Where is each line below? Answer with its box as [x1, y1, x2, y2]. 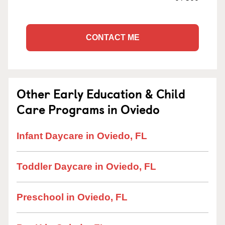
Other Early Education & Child [17, 84, 185, 102]
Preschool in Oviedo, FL [17, 192, 128, 202]
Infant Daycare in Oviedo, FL [17, 131, 147, 141]
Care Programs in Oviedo [17, 100, 160, 118]
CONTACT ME [85, 33, 140, 42]
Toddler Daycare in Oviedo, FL [17, 161, 156, 172]
